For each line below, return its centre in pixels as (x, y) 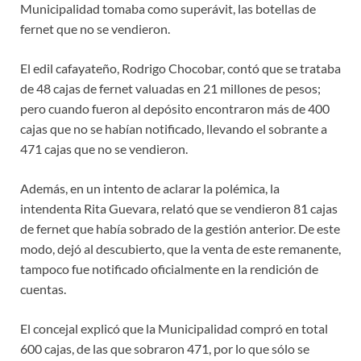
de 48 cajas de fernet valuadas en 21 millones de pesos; (170, 89)
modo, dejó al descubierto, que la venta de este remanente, (180, 249)
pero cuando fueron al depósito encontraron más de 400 (175, 109)
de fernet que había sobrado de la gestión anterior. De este (180, 229)
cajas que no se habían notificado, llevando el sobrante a (174, 129)
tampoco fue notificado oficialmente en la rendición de (169, 269)
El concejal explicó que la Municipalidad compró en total (174, 329)
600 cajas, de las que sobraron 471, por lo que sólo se (165, 349)
